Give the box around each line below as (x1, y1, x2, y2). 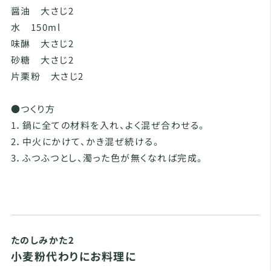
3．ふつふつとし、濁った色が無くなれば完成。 (10, 151, 203, 165)
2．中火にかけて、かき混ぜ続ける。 (10, 135, 160, 148)
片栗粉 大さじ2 (10, 70, 84, 83)
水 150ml (10, 21, 61, 34)
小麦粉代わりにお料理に (10, 248, 137, 264)
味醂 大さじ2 (10, 37, 74, 50)
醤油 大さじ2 (10, 4, 74, 18)
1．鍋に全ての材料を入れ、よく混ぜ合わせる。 (10, 119, 205, 132)
